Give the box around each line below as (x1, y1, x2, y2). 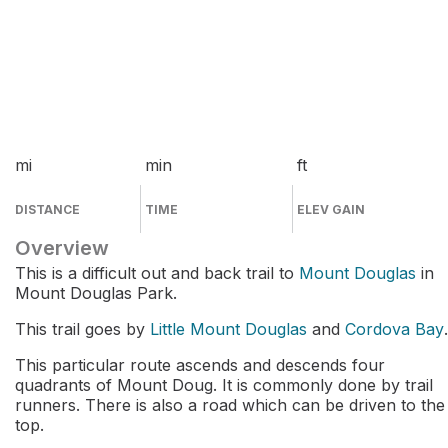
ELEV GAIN (297, 202, 366, 217)
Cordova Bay (345, 319, 444, 339)
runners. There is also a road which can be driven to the (15, 395, 445, 415)
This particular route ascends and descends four (15, 355, 385, 375)
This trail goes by (15, 319, 150, 339)
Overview (15, 236, 109, 260)
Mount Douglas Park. (15, 283, 177, 303)
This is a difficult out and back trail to (15, 263, 299, 283)
